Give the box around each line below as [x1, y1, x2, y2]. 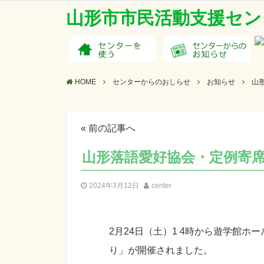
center [151, 181, 171, 190]
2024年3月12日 [89, 181, 139, 190]
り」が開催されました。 [109, 245, 213, 255]
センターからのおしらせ [113, 78, 190, 86]
